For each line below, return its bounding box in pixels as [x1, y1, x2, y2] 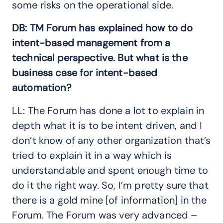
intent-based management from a [12, 36, 171, 49]
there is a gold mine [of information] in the [12, 193, 207, 207]
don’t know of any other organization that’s [12, 133, 211, 147]
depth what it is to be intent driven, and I [12, 118, 203, 132]
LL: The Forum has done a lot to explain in [12, 104, 205, 117]
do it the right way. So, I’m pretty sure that [12, 178, 209, 192]
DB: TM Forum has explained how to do [12, 21, 193, 34]
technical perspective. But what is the [12, 51, 188, 64]
